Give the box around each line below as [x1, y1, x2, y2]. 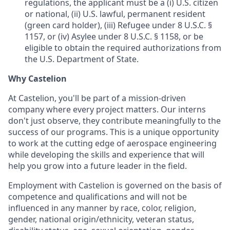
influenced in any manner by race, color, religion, [8, 202, 196, 214]
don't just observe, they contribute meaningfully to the [8, 115, 221, 126]
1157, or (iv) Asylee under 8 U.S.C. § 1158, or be [25, 31, 203, 42]
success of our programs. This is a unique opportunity [8, 126, 219, 138]
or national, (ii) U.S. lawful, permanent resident [25, 8, 205, 20]
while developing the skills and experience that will [8, 149, 204, 160]
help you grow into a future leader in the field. [8, 160, 187, 171]
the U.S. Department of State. [25, 53, 139, 65]
